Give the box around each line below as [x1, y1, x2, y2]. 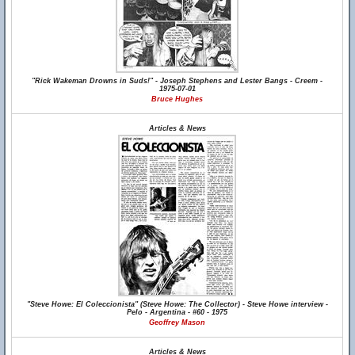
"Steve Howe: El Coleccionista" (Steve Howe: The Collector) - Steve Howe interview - [26, 300, 328, 308]
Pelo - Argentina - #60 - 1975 [127, 308, 228, 316]
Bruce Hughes [151, 95, 204, 103]
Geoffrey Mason [149, 319, 206, 326]
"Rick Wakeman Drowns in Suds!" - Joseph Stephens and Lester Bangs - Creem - [32, 77, 323, 85]
